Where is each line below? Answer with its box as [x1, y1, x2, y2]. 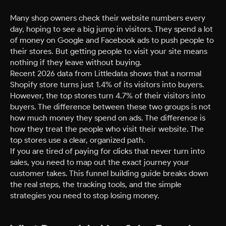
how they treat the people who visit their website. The [10, 124, 204, 134]
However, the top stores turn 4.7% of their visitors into [10, 90, 205, 101]
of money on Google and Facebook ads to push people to [10, 35, 214, 45]
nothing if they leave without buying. [10, 57, 142, 68]
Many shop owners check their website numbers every [10, 13, 205, 23]
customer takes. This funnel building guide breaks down [10, 168, 208, 179]
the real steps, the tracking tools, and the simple [10, 179, 182, 190]
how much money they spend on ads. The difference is [10, 112, 205, 123]
